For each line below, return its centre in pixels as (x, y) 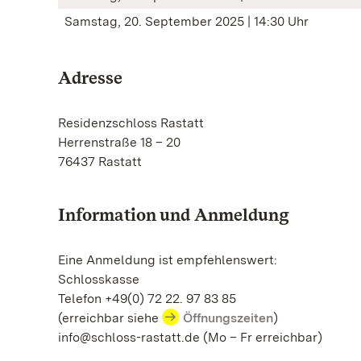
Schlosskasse (99, 279)
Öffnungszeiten (228, 318)
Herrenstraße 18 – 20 (119, 142)
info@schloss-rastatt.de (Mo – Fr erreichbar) (190, 337)
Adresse (90, 77)
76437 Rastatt (100, 162)
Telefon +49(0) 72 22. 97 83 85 (149, 299)
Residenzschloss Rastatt (131, 123)
